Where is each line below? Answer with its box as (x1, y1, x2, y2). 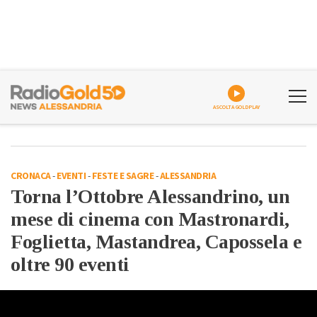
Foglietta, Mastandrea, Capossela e (11, 231, 301, 253)
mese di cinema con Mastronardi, (11, 208, 289, 230)
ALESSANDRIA (159, 169, 216, 183)
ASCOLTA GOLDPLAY (212, 103, 260, 111)
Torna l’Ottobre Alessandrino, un (11, 185, 289, 207)
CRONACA (11, 169, 51, 183)
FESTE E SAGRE (91, 169, 154, 183)
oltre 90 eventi (11, 253, 129, 275)
